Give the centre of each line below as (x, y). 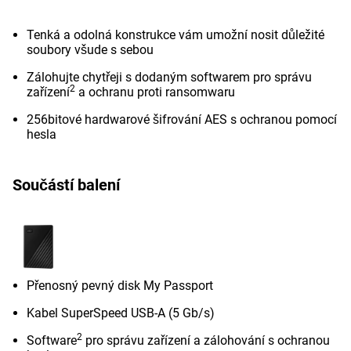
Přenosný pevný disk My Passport (120, 286)
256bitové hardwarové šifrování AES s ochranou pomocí (182, 119)
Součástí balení (66, 185)
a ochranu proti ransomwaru (155, 92)
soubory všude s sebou (90, 50)
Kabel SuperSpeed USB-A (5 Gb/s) (121, 313)
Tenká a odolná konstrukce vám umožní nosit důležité (175, 35)
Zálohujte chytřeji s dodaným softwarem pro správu (169, 77)
